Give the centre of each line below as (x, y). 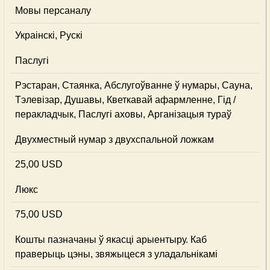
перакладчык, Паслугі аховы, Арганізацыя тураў (123, 114)
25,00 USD (39, 164)
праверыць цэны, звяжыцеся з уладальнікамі (116, 254)
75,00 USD (39, 214)
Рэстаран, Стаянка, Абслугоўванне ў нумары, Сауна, (134, 85)
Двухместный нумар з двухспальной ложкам (115, 140)
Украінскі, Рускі (49, 35)
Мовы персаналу (53, 11)
